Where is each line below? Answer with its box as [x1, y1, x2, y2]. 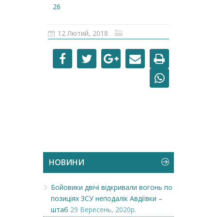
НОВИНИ [49, 157, 84, 168]
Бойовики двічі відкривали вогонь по [51, 183, 172, 192]
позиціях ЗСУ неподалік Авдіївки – [51, 194, 162, 203]
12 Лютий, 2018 [58, 29, 108, 38]
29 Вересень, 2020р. [70, 205, 136, 214]
